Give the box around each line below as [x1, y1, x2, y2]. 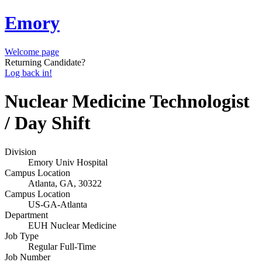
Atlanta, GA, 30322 [28, 178, 102, 188]
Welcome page [5, 46, 59, 57]
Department [5, 209, 48, 220]
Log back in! [5, 67, 52, 78]
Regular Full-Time [28, 241, 96, 251]
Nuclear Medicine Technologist [5, 91, 250, 112]
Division [5, 146, 36, 157]
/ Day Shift [5, 112, 91, 134]
